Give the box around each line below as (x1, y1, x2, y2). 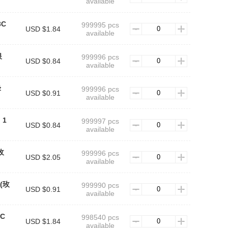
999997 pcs (81, 117, 119, 125)
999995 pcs (81, 21, 119, 29)
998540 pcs (81, 213, 119, 221)
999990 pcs (81, 181, 119, 189)
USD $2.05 (25, 153, 61, 161)
